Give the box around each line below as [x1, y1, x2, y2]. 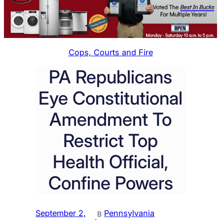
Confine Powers [48, 172, 173, 194]
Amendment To [49, 109, 172, 131]
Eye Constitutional [38, 87, 183, 110]
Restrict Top [63, 130, 158, 152]
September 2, [36, 208, 86, 219]
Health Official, [53, 151, 168, 173]
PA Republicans [49, 66, 172, 88]
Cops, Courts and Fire [68, 47, 153, 58]
